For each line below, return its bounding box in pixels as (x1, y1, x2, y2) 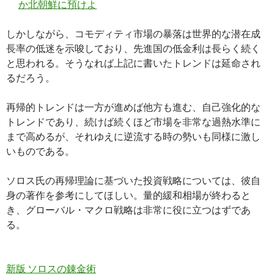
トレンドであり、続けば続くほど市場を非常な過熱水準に (6, 116, 261, 127)
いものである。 (6, 145, 75, 157)
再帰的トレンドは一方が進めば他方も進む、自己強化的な (6, 101, 261, 113)
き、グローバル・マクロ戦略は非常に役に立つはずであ (6, 204, 251, 215)
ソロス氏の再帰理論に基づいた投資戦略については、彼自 (6, 174, 261, 186)
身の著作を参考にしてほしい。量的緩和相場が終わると (6, 189, 251, 201)
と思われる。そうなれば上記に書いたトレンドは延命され (6, 57, 261, 68)
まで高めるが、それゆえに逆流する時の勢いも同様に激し (6, 130, 261, 142)
